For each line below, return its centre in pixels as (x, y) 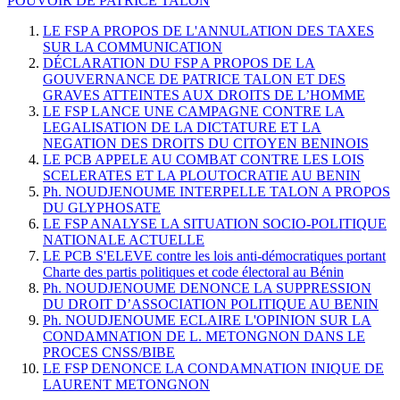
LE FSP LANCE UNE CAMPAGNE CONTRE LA (194, 112)
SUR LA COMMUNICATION (133, 47)
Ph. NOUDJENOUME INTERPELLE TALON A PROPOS (217, 192)
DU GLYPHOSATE (102, 208)
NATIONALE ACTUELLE (124, 240)
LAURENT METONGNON (126, 385)
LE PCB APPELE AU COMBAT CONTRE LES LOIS (204, 160)
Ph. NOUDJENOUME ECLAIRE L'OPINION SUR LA (207, 321)
